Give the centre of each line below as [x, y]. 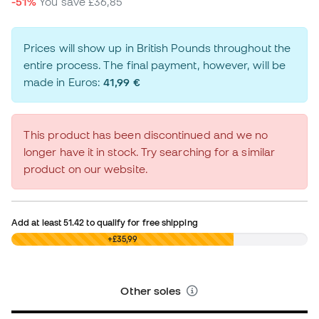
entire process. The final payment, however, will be [155, 65]
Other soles [152, 291]
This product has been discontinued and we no [146, 135]
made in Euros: [64, 82]
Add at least [38, 223]
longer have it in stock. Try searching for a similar [150, 152]
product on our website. [86, 169]
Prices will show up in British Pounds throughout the [157, 48]
